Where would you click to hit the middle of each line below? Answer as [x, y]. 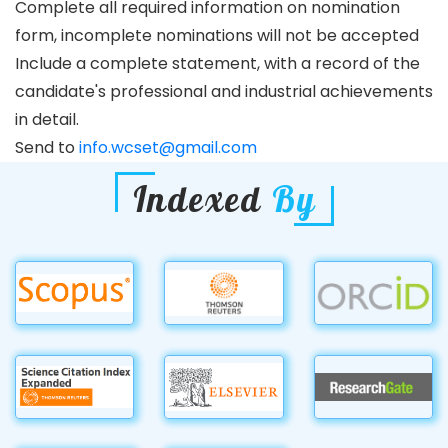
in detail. [47, 119]
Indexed [202, 199]
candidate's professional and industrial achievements [224, 91]
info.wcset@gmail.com [168, 147]
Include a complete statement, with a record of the [217, 63]
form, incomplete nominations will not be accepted [217, 35]
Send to [47, 147]
